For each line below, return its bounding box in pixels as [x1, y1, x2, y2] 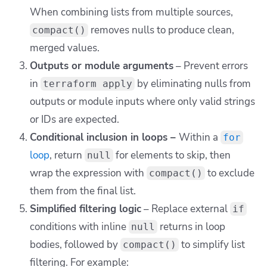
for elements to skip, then [113, 148, 231, 163]
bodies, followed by [30, 238, 120, 252]
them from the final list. [30, 184, 136, 198]
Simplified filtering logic [30, 202, 141, 216]
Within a [179, 131, 221, 145]
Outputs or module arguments [30, 59, 173, 73]
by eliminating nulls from [135, 77, 251, 91]
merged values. [30, 41, 100, 55]
